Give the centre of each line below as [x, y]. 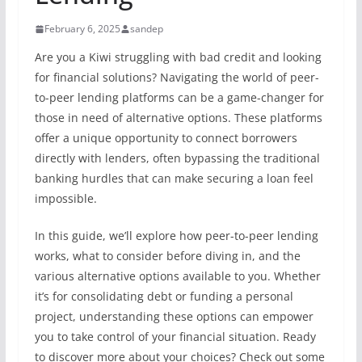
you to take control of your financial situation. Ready [175, 337]
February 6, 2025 [82, 29]
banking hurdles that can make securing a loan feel [174, 178]
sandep [146, 29]
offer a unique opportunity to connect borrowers [166, 138]
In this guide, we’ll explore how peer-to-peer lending [176, 236]
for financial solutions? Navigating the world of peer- [177, 77]
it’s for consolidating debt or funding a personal [164, 296]
